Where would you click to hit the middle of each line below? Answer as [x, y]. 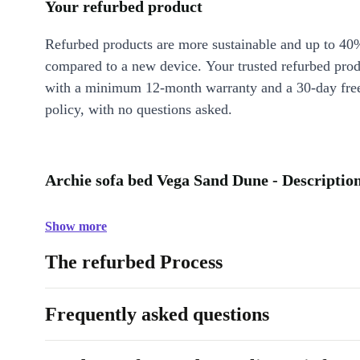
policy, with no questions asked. [139, 109]
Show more [76, 226]
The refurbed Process [134, 262]
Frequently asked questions [157, 314]
